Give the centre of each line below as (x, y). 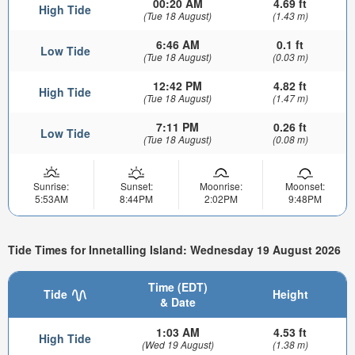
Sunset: (136, 185)
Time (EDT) (177, 287)
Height (290, 294)
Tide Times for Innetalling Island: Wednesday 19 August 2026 (174, 250)
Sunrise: (51, 185)
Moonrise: (221, 185)
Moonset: (305, 185)
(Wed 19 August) (177, 345)
